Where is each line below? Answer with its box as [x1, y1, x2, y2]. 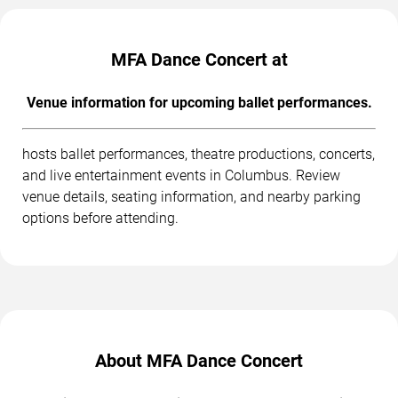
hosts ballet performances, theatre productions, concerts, [22, 146, 375, 163]
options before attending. [22, 210, 179, 227]
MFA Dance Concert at [110, 49, 288, 71]
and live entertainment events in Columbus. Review [22, 167, 340, 185]
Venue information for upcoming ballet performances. [26, 94, 372, 112]
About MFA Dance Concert [95, 350, 303, 372]
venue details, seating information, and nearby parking [22, 188, 361, 206]
